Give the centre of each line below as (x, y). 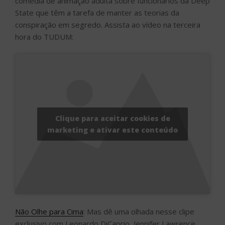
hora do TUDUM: (44, 36)
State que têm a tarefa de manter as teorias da (97, 12)
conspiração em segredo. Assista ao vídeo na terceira (108, 24)
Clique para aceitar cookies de (113, 118)
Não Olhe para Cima (49, 211)
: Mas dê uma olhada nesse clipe (139, 211)
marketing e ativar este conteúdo (113, 130)
